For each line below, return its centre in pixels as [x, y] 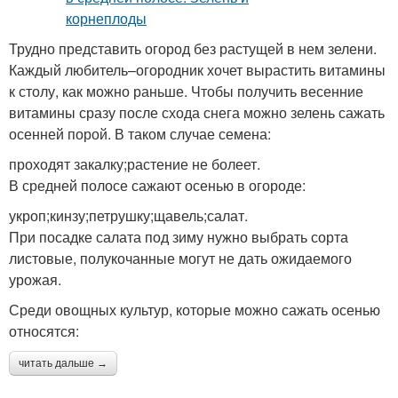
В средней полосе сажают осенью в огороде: [157, 186]
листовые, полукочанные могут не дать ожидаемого [180, 259]
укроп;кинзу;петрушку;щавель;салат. [128, 216]
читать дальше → [63, 364]
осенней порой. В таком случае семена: [140, 134]
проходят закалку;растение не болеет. [135, 164]
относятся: [44, 331]
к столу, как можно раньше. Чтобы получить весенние [186, 92]
